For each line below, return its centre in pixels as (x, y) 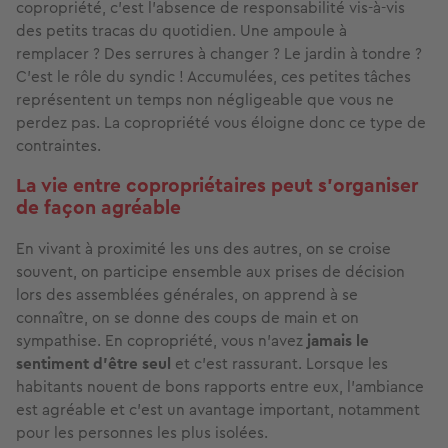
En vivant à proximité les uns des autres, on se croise (203, 248)
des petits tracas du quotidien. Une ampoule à (181, 30)
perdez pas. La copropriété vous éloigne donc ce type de (221, 122)
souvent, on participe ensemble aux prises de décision (210, 271)
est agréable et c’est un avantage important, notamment (218, 409)
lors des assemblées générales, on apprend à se (187, 294)
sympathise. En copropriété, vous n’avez (161, 340)
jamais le (338, 340)
